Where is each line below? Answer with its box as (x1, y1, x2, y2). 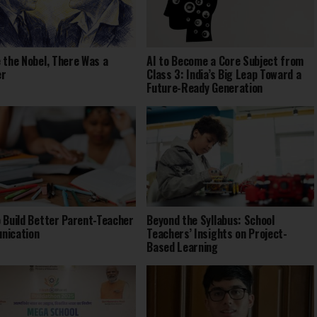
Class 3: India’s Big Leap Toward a (146, 65, 301, 83)
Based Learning (146, 238, 218, 255)
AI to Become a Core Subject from (146, 52, 304, 69)
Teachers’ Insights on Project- (146, 224, 287, 242)
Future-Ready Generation (146, 79, 263, 96)
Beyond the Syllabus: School (146, 211, 275, 229)
